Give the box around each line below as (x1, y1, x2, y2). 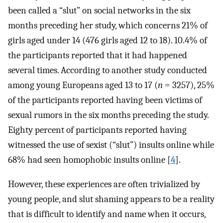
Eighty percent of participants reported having (8, 124, 187, 135)
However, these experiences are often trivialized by (8, 178, 200, 190)
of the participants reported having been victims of (8, 94, 202, 106)
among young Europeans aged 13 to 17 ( (8, 79, 158, 91)
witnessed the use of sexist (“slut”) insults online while (8, 139, 214, 150)
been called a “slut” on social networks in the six (8, 4, 191, 16)
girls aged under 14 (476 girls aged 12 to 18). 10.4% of (8, 34, 207, 46)
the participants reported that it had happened (8, 49, 187, 61)
